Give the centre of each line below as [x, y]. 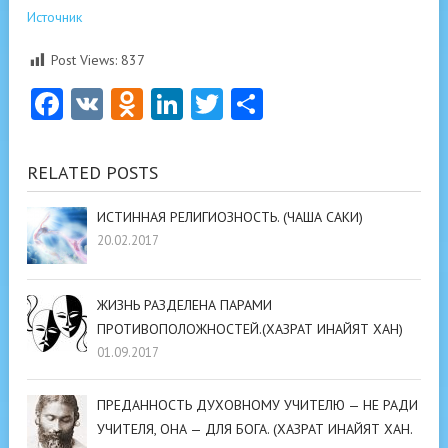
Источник [54, 17]
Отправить [337, 104]
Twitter [272, 104]
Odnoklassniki [238, 104]
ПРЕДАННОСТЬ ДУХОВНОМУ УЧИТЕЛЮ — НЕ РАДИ [257, 405]
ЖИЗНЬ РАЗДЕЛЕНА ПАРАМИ [184, 305]
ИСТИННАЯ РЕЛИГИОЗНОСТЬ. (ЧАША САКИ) [230, 217]
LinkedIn [242, 104]
